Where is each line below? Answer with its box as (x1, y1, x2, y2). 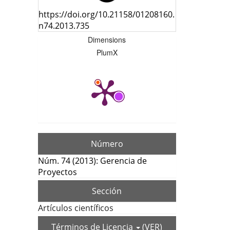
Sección (92, 185, 122, 197)
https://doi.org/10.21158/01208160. (39, 8, 175, 20)
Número (90, 138, 123, 150)
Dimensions (88, 34, 126, 45)
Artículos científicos (38, 202, 113, 214)
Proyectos (38, 166, 77, 178)
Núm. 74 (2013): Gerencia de (38, 155, 147, 167)
